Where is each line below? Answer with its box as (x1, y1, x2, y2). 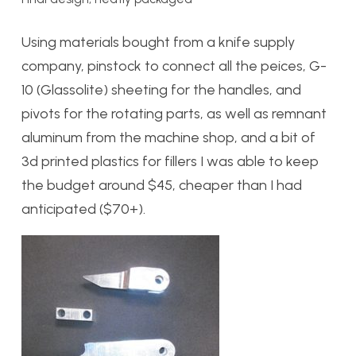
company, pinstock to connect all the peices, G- (21, 56, 327, 75)
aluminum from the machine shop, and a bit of (21, 128, 315, 146)
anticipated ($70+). (21, 199, 145, 218)
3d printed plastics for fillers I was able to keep (21, 152, 319, 170)
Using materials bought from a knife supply (21, 33, 295, 51)
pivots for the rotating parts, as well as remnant (21, 104, 327, 122)
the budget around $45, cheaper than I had (21, 176, 302, 194)
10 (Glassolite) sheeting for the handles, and (21, 80, 301, 99)
